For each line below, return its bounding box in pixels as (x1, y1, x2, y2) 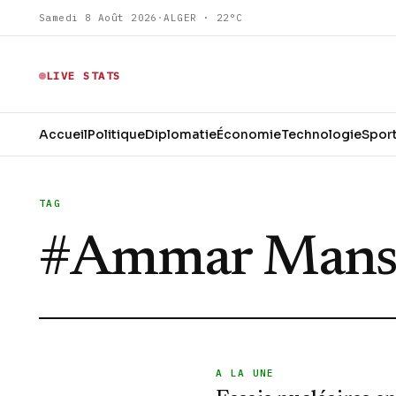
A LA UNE (216, 367, 275, 379)
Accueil (39, 126, 88, 142)
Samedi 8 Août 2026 (39, 11, 157, 24)
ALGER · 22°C (164, 11, 243, 24)
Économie (217, 126, 281, 142)
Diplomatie (145, 126, 217, 142)
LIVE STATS (46, 69, 121, 82)
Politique (88, 126, 145, 142)
